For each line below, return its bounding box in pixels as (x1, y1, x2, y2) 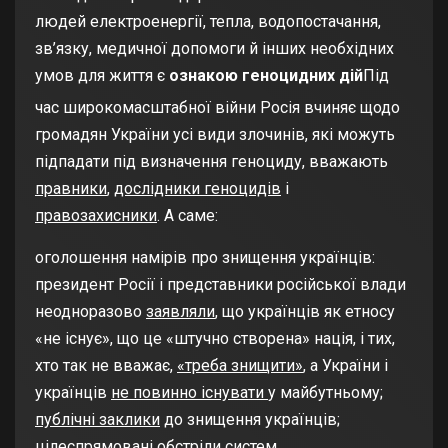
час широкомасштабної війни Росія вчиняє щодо (35, 98, 400, 118)
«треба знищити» (177, 356, 303, 376)
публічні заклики (35, 410, 160, 430)
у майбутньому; (268, 383, 383, 403)
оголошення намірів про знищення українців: (35, 248, 375, 268)
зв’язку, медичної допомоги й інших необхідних (35, 39, 394, 59)
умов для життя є (35, 66, 169, 86)
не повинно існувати (111, 383, 268, 403)
